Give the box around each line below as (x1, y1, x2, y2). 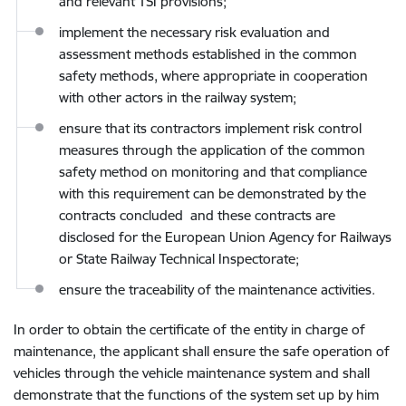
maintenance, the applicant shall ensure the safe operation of (14, 343, 390, 360)
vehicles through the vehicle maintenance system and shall (14, 364, 370, 382)
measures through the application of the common (59, 141, 365, 159)
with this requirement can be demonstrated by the (59, 185, 366, 202)
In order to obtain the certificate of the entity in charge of (14, 321, 365, 338)
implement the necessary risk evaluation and (59, 24, 330, 41)
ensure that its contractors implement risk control (59, 120, 362, 137)
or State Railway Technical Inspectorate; (59, 250, 299, 267)
